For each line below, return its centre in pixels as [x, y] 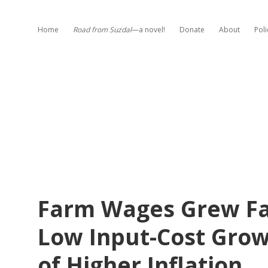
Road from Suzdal [102, 30]
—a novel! [148, 30]
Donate [192, 30]
